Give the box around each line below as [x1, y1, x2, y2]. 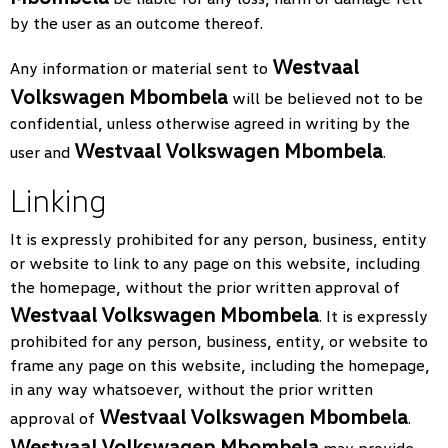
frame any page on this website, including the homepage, [10, 355, 430, 375]
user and [10, 142, 74, 162]
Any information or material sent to [10, 58, 272, 78]
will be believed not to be [228, 88, 423, 108]
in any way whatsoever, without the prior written [10, 379, 373, 399]
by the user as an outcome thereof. [10, 13, 263, 33]
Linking [10, 180, 107, 219]
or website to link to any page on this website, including [10, 253, 420, 273]
